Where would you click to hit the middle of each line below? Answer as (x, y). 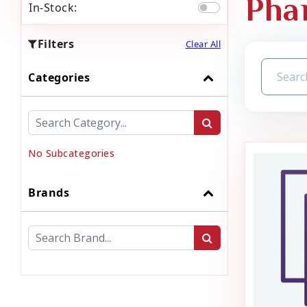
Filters (56, 44)
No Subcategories (71, 153)
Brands (49, 193)
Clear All (203, 44)
